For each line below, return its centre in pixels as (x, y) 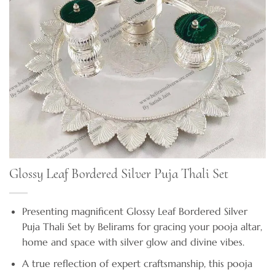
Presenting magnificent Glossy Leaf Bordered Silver (134, 211)
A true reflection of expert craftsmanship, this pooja (137, 263)
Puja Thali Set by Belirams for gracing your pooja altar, (142, 227)
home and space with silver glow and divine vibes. (133, 242)
